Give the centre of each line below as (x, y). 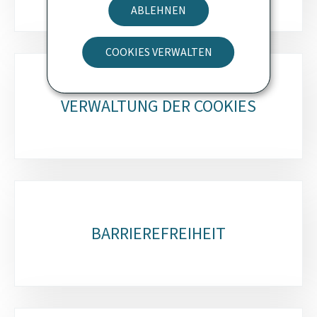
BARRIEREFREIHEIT (158, 233)
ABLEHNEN (158, 10)
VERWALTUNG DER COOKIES (158, 106)
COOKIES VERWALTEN (158, 52)
